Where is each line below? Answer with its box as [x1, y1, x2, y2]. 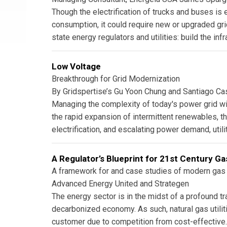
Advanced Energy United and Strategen [52, 178, 189, 188]
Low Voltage [52, 61, 101, 71]
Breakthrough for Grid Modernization [52, 73, 180, 84]
